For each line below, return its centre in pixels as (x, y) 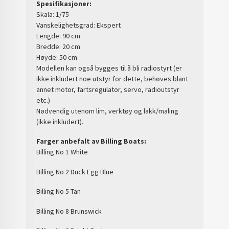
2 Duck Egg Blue (90, 171)
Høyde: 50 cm (57, 57)
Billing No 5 (54, 191)
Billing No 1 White (62, 152)
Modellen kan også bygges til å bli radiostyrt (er (109, 68)
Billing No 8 (53, 211)
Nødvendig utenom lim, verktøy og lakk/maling (108, 111)
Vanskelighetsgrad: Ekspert (79, 25)
